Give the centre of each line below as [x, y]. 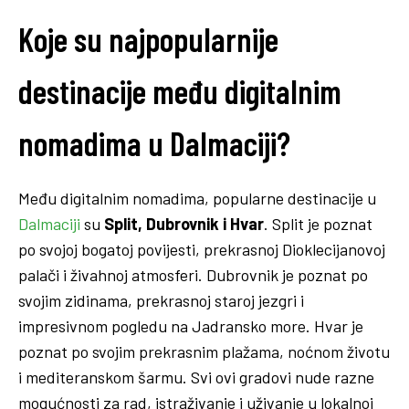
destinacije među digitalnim [180, 90]
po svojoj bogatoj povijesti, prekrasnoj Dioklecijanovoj [202, 249]
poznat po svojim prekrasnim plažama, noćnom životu [204, 351]
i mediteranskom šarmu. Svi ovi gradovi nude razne [196, 377]
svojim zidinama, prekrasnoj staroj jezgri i [161, 300]
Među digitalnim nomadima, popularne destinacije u [197, 198]
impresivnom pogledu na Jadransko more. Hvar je [191, 325]
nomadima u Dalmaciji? [154, 142]
